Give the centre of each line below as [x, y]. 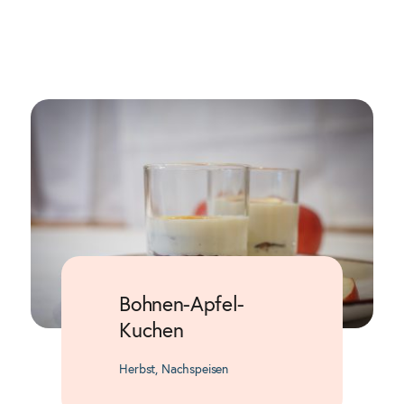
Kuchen [151, 331]
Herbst [138, 369]
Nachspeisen [195, 369]
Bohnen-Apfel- [182, 305]
